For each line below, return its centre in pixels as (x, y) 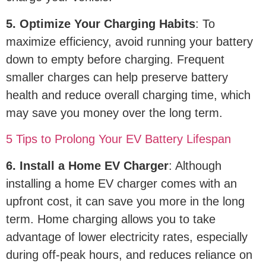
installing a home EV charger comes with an (121, 183)
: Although (195, 165)
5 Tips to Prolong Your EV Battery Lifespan (118, 139)
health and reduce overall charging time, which (128, 95)
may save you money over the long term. (114, 113)
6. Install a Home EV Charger (87, 165)
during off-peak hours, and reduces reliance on (129, 254)
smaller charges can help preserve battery (117, 77)
